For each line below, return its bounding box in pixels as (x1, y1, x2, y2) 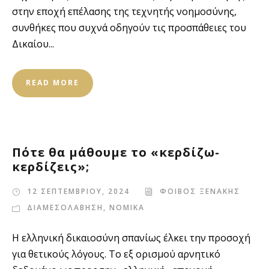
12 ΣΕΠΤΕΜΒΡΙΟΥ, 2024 (27, 186, 130, 196)
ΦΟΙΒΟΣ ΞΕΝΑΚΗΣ (160, 186, 240, 196)
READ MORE (26, 77, 79, 88)
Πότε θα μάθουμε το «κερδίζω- (12, 144, 220, 160)
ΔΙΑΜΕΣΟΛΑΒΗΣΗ (27, 202, 103, 213)
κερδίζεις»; (12, 159, 89, 175)
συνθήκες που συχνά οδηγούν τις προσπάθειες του (12, 21, 246, 34)
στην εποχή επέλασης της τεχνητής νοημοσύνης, (12, 5, 237, 18)
